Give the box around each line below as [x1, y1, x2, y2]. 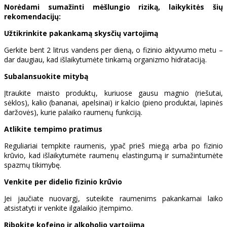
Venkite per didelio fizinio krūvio [4, 176, 122, 186]
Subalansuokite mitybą [4, 71, 88, 81]
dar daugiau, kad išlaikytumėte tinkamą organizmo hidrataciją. [4, 54, 207, 64]
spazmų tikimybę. [4, 160, 61, 170]
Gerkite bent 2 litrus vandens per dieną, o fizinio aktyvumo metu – [4, 45, 223, 55]
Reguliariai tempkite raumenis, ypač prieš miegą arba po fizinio [4, 140, 223, 150]
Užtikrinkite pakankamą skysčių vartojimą [4, 28, 158, 38]
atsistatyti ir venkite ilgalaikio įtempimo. [4, 203, 133, 213]
